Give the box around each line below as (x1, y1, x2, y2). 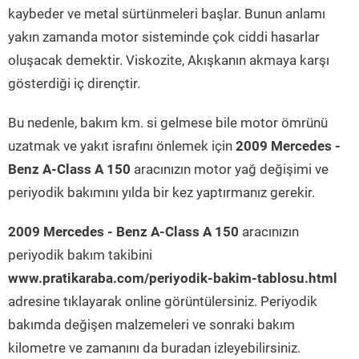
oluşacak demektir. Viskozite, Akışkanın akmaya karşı (8, 52, 329, 68)
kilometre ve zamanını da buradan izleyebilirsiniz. (8, 340, 301, 356)
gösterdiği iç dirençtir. (8, 75, 140, 91)
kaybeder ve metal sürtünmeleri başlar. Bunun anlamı (8, 6, 325, 22)
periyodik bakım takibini (8, 247, 152, 263)
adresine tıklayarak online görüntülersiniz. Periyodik (8, 293, 317, 309)
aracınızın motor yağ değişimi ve (131, 161, 329, 177)
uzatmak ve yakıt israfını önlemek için (8, 138, 236, 154)
